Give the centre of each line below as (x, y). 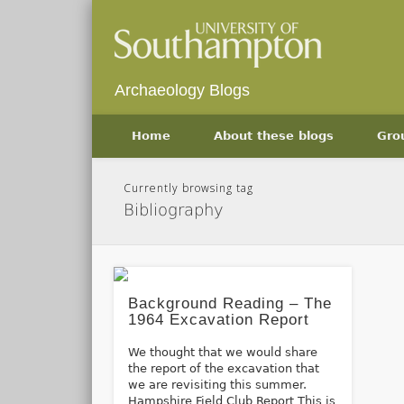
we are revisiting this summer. (217, 384)
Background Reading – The (230, 303)
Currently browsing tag (189, 188)
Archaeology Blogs (182, 90)
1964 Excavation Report (218, 319)
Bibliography (174, 210)
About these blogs (274, 136)
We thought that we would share (222, 352)
